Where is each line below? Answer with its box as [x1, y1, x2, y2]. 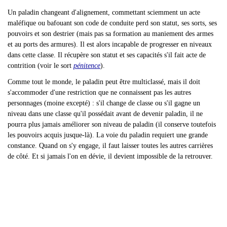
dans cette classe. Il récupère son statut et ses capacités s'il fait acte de [8, 51, 206, 59]
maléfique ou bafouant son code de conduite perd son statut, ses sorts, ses [8, 19, 217, 27]
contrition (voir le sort [8, 61, 73, 69]
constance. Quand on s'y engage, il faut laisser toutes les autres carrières [8, 142, 213, 149]
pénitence [73, 61, 100, 69]
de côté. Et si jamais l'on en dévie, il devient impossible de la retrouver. [8, 153, 213, 160]
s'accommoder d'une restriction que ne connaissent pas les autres [8, 89, 191, 96]
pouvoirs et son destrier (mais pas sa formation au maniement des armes [8, 29, 213, 37]
